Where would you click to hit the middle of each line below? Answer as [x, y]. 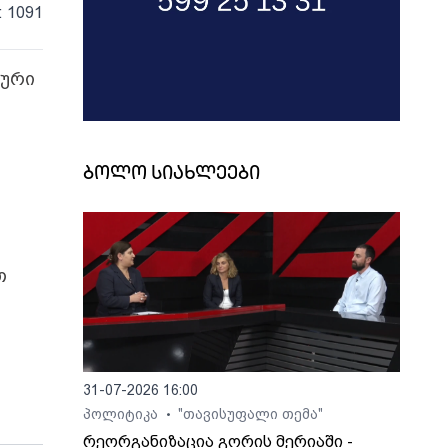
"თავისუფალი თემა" [251, 414]
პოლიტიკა [123, 414]
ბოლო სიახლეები [172, 175]
